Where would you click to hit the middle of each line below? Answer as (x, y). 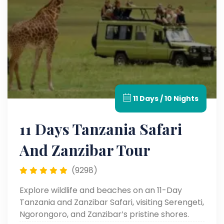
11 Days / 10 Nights (166, 98)
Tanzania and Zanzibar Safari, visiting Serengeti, (112, 202)
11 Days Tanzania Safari (101, 129)
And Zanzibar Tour (85, 150)
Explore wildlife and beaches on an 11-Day (101, 190)
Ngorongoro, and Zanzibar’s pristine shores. (104, 214)
